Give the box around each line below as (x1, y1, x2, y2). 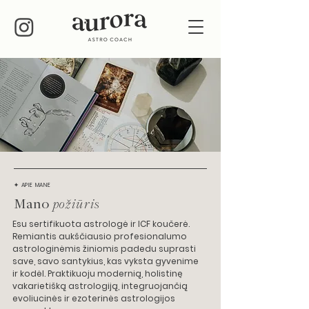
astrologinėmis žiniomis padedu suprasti (12, 243, 196, 255)
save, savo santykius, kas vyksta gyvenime (12, 255, 199, 267)
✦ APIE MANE (14, 181, 51, 189)
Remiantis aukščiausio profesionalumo (12, 230, 187, 242)
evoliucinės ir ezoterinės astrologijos (12, 292, 175, 304)
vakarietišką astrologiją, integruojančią (12, 280, 188, 292)
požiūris (53, 195, 102, 212)
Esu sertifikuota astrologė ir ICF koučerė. (12, 218, 190, 230)
